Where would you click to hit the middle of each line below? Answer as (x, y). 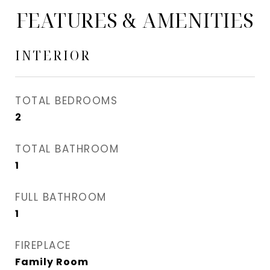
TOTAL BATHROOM (67, 149)
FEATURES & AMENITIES (135, 20)
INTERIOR (53, 55)
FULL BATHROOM (61, 197)
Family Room (52, 262)
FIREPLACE (43, 245)
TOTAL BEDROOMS (66, 101)
